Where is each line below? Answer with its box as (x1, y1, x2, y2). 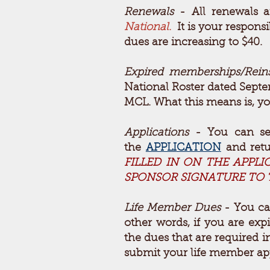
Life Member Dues (124, 203, 221, 214)
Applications (124, 128, 189, 139)
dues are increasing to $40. (124, 37, 262, 48)
